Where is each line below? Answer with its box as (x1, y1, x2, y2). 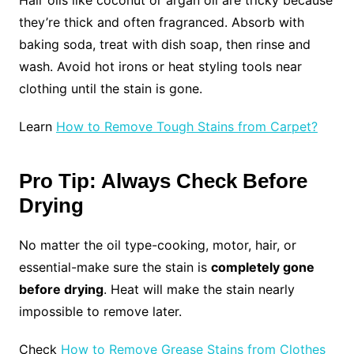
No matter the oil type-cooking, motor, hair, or (18, 236, 296, 253)
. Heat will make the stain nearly (103, 281, 295, 297)
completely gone (210, 258, 314, 275)
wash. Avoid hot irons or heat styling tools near (18, 58, 302, 74)
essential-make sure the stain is (18, 258, 211, 275)
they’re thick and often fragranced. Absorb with (18, 13, 304, 30)
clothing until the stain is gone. (18, 80, 202, 96)
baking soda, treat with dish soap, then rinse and (18, 36, 311, 52)
